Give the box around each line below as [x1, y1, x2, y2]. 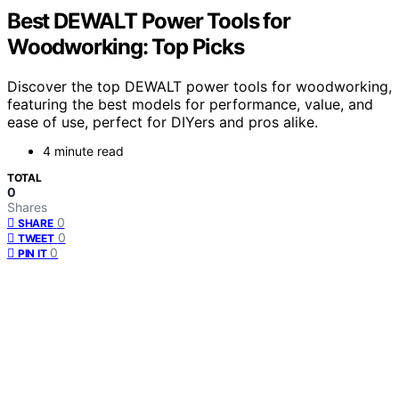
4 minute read [43, 142, 124, 159]
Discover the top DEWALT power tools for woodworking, [7, 77, 392, 95]
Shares [7, 199, 47, 215]
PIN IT [18, 246, 47, 260]
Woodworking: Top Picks [7, 33, 244, 60]
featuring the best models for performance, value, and [7, 94, 373, 113]
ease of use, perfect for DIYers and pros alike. [7, 112, 318, 131]
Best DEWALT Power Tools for [7, 7, 290, 34]
